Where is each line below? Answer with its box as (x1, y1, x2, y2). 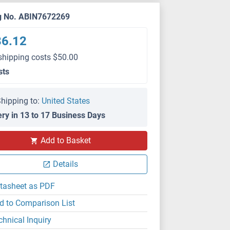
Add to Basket (40, 136, 91, 145)
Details (53, 159, 79, 169)
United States (42, 96, 90, 106)
